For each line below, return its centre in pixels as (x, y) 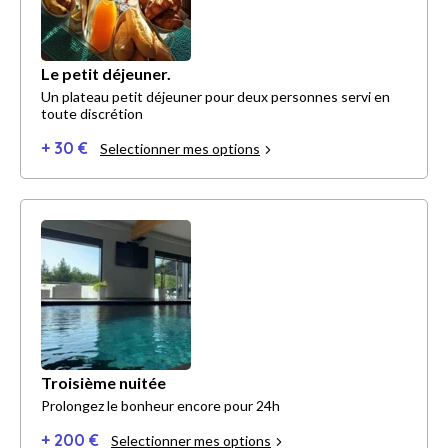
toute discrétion (92, 114)
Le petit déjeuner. (106, 74)
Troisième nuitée (103, 383)
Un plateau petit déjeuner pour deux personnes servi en (215, 97)
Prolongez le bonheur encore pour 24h (160, 406)
